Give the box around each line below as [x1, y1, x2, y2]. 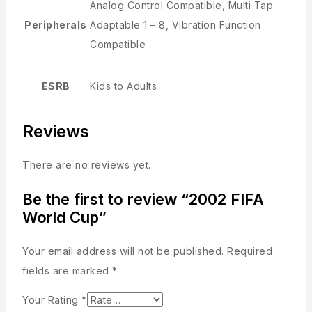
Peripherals [24, 19, 87, 31]
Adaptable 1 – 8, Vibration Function [90, 19, 261, 31]
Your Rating [22, 293, 81, 306]
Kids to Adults [90, 80, 157, 92]
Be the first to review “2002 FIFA [22, 189, 264, 208]
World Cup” [22, 208, 107, 226]
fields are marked [22, 264, 112, 276]
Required [227, 244, 272, 257]
